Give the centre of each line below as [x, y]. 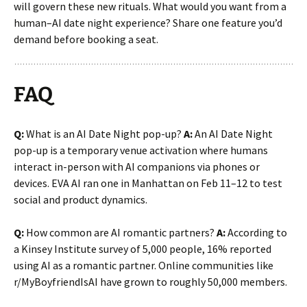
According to [256, 232]
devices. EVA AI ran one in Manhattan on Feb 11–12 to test [148, 183]
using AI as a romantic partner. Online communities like [144, 265]
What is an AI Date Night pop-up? [104, 133]
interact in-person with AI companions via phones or [137, 166]
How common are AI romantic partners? [120, 232]
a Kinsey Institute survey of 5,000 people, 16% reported [143, 248]
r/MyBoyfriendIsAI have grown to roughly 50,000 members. [150, 281]
